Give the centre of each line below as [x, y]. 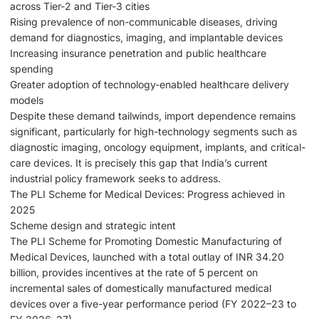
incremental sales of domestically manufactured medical [141, 288]
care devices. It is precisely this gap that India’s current [139, 163]
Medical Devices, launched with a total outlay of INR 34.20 [147, 257]
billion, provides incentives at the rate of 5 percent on [134, 273]
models [27, 100]
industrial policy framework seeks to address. [115, 179]
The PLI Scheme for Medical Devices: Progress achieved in [147, 194]
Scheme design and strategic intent [93, 226]
